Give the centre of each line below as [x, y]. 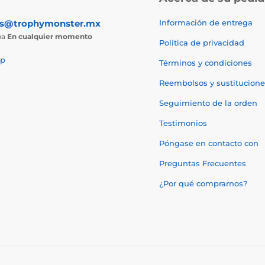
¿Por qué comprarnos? [203, 183]
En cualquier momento [49, 36]
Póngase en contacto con [209, 143]
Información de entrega [206, 22]
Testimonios [183, 123]
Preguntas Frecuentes [203, 163]
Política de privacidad [202, 43]
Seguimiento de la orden [208, 103]
